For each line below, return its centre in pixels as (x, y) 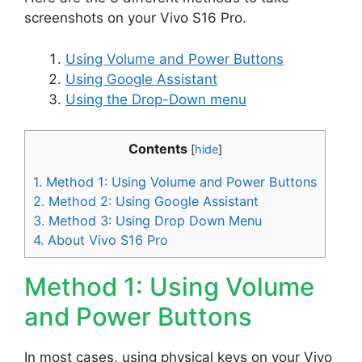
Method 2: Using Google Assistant (152, 201)
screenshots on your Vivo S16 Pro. (135, 18)
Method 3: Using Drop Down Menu (153, 220)
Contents (158, 149)
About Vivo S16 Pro (106, 240)
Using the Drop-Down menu (156, 99)
